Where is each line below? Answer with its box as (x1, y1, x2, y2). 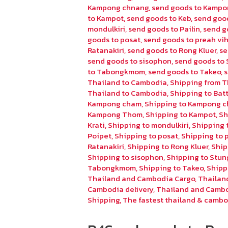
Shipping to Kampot (146, 108, 216, 121)
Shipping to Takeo (139, 162, 204, 174)
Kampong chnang (88, 2, 149, 14)
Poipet (88, 130, 112, 142)
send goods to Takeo (148, 66, 221, 78)
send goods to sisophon (88, 55, 172, 67)
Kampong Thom (88, 108, 143, 121)
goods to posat (88, 34, 141, 46)
